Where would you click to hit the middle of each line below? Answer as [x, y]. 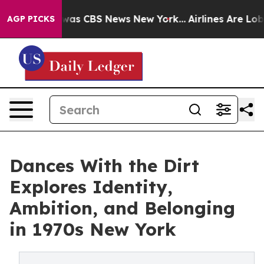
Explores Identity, [91, 187]
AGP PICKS [31, 19]
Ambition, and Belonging [122, 208]
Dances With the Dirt [104, 166]
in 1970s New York [93, 229]
